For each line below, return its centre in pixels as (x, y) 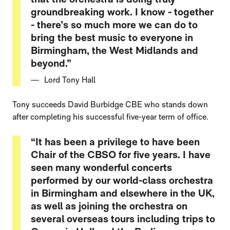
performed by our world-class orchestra (122, 180)
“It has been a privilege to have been (115, 142)
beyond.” (51, 63)
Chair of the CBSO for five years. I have (121, 155)
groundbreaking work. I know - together (122, 12)
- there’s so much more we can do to (114, 25)
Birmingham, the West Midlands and (114, 51)
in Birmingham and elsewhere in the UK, (123, 193)
